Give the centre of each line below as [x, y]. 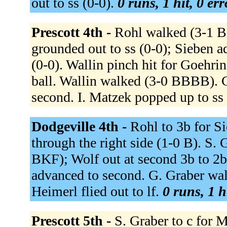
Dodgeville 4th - [81, 126]
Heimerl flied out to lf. [97, 191]
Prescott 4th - [73, 32]
